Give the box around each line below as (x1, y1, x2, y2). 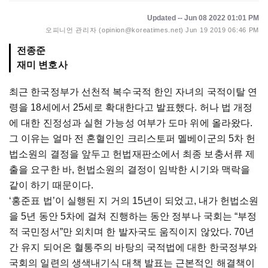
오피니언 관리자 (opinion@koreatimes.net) (45, 26, 184, 33)
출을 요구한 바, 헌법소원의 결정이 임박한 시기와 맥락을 (9, 165, 251, 175)
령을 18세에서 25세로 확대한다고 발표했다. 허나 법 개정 (9, 102, 253, 112)
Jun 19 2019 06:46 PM (185, 26, 259, 33)
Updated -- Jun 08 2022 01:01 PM (147, 14, 259, 22)
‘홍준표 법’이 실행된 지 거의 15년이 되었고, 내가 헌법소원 (9, 196, 259, 206)
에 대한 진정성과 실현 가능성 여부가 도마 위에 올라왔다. (9, 118, 253, 128)
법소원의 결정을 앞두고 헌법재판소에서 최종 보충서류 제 (9, 149, 255, 159)
